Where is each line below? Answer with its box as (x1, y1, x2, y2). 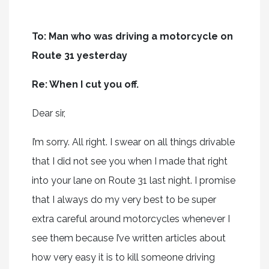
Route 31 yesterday (31, 49, 127, 61)
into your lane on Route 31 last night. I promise (31, 174, 235, 186)
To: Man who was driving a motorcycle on (31, 30, 233, 42)
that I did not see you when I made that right (31, 155, 228, 167)
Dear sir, (31, 107, 65, 119)
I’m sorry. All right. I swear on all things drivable (31, 136, 235, 148)
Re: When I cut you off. (31, 78, 139, 90)
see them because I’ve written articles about (31, 232, 226, 244)
